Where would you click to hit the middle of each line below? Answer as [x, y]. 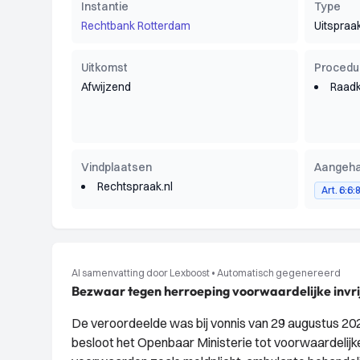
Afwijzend [106, 87]
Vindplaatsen [117, 167]
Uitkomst [104, 67]
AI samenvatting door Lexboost [141, 273]
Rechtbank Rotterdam [136, 26]
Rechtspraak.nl [135, 186]
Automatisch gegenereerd [279, 273]
